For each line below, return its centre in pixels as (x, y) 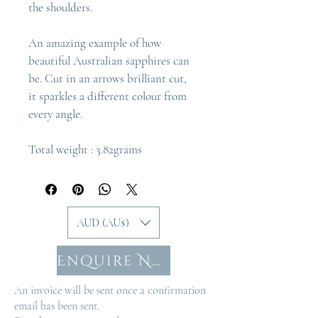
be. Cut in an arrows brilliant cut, (109, 78)
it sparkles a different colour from (109, 96)
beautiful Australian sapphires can (110, 61)
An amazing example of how (96, 43)
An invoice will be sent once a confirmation (110, 290)
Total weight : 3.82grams (85, 149)
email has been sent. (57, 306)
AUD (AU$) (103, 223)
